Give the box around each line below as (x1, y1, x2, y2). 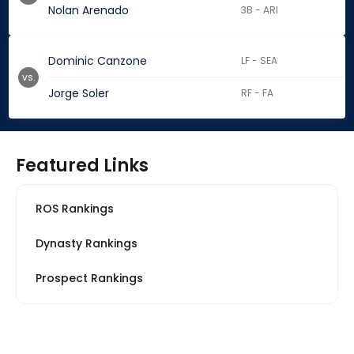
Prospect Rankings (36, 270, 143, 287)
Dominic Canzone (48, 53, 147, 70)
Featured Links (16, 153, 149, 179)
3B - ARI (241, 3, 279, 17)
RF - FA (241, 86, 274, 100)
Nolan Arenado (48, 2, 129, 19)
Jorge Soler (48, 85, 109, 102)
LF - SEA (241, 54, 278, 68)
